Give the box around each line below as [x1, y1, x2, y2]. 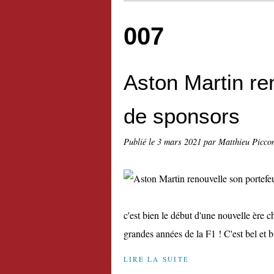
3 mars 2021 [157, 136, 204, 147]
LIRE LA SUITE [124, 254, 190, 264]
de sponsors [124, 104, 240, 128]
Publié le [124, 136, 157, 147]
